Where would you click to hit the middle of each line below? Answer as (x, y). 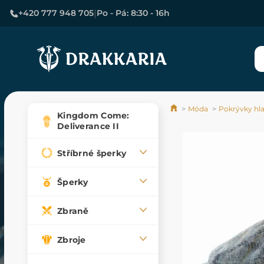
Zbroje (72, 240)
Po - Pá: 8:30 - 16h (133, 13)
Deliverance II (88, 126)
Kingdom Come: (93, 116)
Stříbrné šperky (92, 153)
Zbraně (73, 211)
